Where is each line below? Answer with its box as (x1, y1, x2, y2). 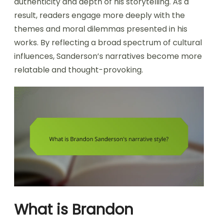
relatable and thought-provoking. (14, 64, 143, 76)
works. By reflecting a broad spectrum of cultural (14, 37, 202, 49)
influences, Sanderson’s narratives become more (14, 51, 202, 62)
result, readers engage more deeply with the (14, 10, 185, 21)
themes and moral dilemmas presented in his (14, 23, 187, 35)
